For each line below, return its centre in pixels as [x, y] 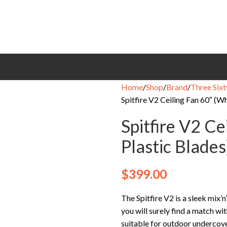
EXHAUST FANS [94, 67]
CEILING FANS [25, 67]
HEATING [177, 67]
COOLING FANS [140, 67]
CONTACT [206, 67]
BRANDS [58, 67]
